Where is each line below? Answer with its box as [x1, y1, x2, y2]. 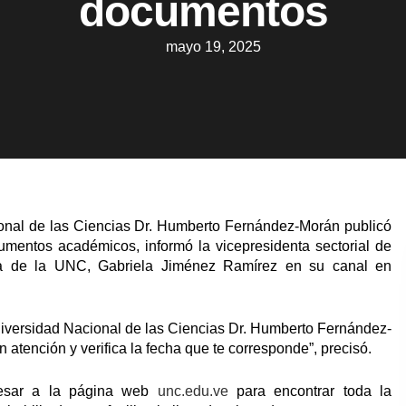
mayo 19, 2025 [166, 39, 261, 54]
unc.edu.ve [149, 383, 228, 399]
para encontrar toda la [227, 383, 392, 399]
